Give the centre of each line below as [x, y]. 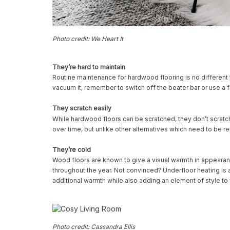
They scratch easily [82, 108]
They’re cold [72, 149]
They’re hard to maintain [89, 67]
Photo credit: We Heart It [88, 39]
